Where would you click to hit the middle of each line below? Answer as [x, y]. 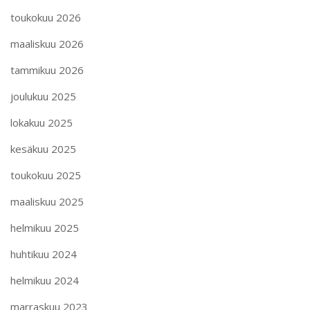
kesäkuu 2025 [43, 148]
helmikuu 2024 [45, 280]
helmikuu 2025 [45, 227]
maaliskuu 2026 [47, 43]
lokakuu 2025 [42, 122]
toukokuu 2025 [46, 175]
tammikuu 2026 [47, 70]
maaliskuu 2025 [47, 201]
